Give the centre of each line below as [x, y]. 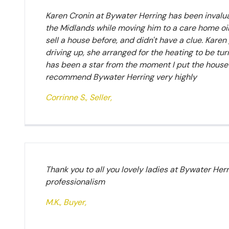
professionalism [75, 182]
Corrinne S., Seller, [79, 97]
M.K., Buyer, [66, 202]
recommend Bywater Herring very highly [121, 77]
